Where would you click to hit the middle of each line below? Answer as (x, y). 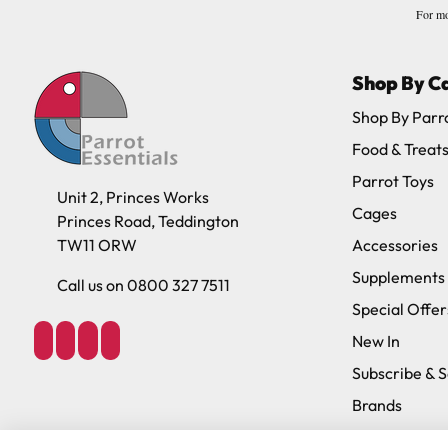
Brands (377, 404)
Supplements (398, 276)
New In (376, 340)
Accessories (395, 244)
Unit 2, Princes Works (133, 196)
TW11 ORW (97, 244)
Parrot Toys (393, 180)
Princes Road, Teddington (148, 220)
